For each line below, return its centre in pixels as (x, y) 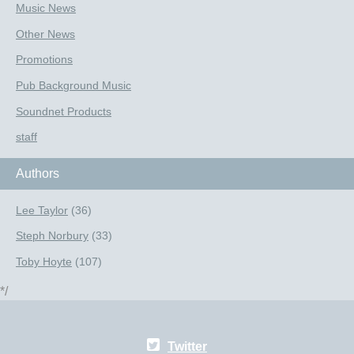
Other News (45, 34)
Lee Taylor (42, 210)
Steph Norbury (52, 236)
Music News (46, 9)
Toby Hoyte (44, 262)
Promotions (44, 60)
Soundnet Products (64, 111)
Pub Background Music (73, 85)
